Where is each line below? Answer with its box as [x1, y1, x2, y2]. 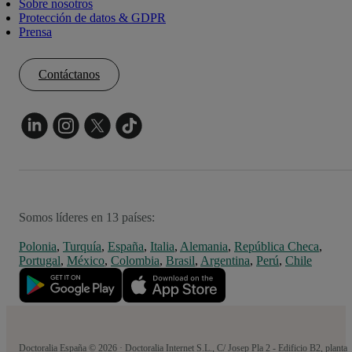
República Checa [234, 240, 319, 254]
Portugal [19, 254, 60, 268]
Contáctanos [38, 68, 100, 82]
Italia [150, 240, 174, 254]
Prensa [19, 25, 52, 39]
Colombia [111, 254, 159, 268]
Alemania [180, 240, 228, 254]
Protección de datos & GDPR [19, 11, 166, 25]
